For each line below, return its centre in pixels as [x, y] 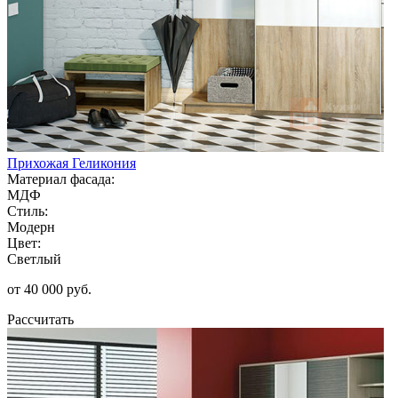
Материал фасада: [61, 179]
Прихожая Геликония [72, 163]
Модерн [31, 227]
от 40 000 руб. [49, 289]
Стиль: [28, 211]
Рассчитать [40, 319]
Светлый [34, 259]
